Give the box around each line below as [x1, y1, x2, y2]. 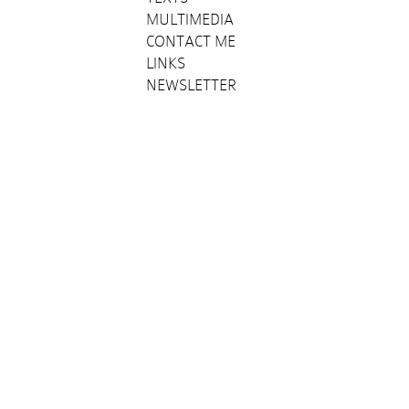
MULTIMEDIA [146, 11, 234, 28]
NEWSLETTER [146, 77, 236, 94]
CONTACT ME [146, 33, 236, 50]
